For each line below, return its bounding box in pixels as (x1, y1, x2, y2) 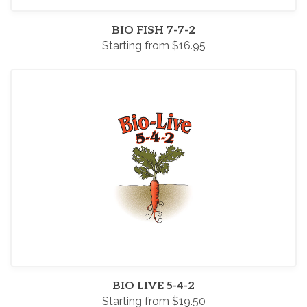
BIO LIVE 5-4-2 (112, 280, 195, 293)
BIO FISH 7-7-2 (112, 24, 195, 37)
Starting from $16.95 (101, 39, 206, 52)
